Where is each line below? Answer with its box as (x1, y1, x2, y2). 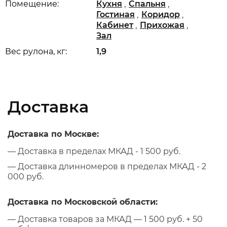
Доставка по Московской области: (8, 197, 158, 207)
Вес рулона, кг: (5, 47, 67, 56)
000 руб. (8, 172, 44, 181)
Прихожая (140, 20, 184, 30)
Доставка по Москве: (8, 129, 99, 139)
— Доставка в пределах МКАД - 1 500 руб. (8, 146, 180, 156)
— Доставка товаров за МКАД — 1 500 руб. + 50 (8, 214, 203, 224)
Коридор (141, 10, 180, 19)
